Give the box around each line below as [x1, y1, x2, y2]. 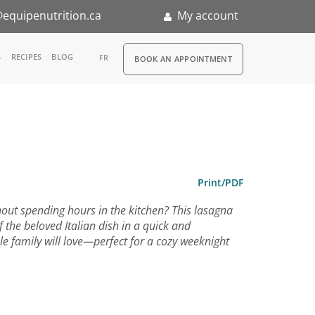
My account [176, 8, 238, 23]
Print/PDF [198, 176, 243, 189]
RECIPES [11, 51, 42, 62]
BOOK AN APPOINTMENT [134, 53, 232, 64]
